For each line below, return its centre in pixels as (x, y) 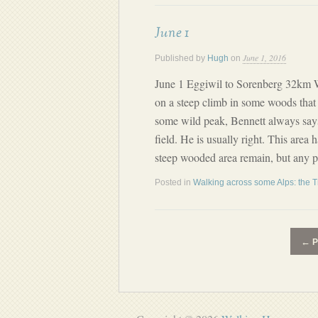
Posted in (174, 182)
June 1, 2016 (264, 57)
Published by (181, 58)
